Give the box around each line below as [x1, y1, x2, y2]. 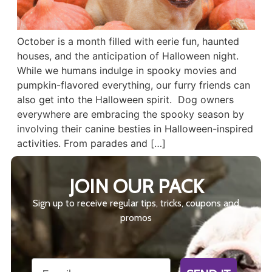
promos [120, 212, 152, 224]
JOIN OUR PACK [69, 174, 203, 199]
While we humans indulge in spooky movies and [16, 64, 237, 77]
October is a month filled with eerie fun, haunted [16, 35, 239, 48]
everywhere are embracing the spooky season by [16, 108, 244, 121]
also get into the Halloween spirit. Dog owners [16, 93, 234, 106]
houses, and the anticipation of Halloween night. [16, 50, 239, 63]
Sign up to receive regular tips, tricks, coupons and [33, 197, 239, 209]
